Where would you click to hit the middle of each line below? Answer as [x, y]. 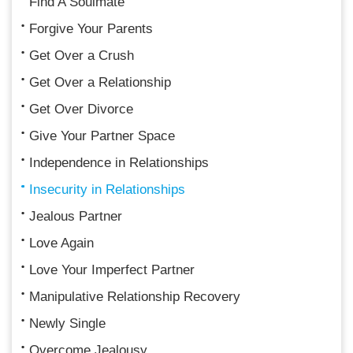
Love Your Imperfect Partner [112, 269]
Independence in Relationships [119, 162]
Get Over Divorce [81, 109]
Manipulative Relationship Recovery [135, 296]
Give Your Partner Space [102, 136]
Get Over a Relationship [100, 82]
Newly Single [67, 323]
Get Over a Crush [82, 55]
